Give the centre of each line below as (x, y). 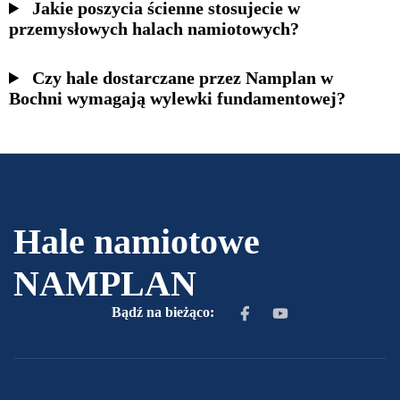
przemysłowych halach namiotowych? (154, 29)
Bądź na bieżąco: (164, 312)
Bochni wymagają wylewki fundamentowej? (177, 99)
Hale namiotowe (137, 242)
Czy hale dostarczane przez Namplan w (183, 78)
